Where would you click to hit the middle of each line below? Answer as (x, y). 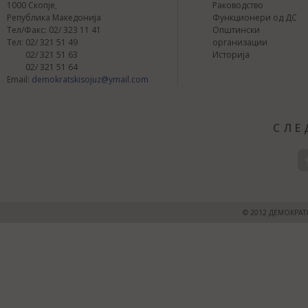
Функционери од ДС (255, 18)
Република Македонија (54, 18)
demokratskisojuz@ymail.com (90, 80)
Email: (19, 80)
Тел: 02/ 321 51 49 (42, 43)
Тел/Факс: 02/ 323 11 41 (54, 30)
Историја (231, 55)
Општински (236, 30)
